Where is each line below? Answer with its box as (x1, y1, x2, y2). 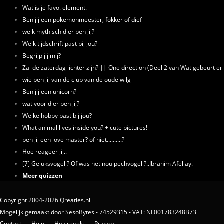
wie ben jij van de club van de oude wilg (22, 75, 131, 83)
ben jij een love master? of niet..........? (22, 135, 124, 143)
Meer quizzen (22, 171, 62, 179)
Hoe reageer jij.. (22, 147, 67, 155)
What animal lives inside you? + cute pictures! (22, 123, 147, 131)
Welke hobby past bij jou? (22, 111, 92, 119)
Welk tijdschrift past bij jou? (22, 39, 97, 47)
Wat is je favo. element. (22, 3, 87, 11)
